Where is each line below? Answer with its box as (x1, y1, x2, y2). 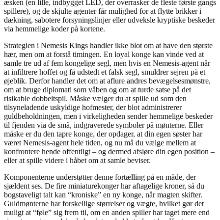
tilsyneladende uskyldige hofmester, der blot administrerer (4, 103, 182, 111)
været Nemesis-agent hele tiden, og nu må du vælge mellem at (4, 138, 196, 147)
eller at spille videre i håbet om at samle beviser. (4, 156, 151, 165)
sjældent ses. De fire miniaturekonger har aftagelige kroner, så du (4, 181, 204, 190)
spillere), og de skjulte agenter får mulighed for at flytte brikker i (4, 6, 201, 15)
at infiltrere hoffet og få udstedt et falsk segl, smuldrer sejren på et (4, 67, 205, 76)
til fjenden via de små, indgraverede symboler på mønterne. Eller (4, 120, 203, 129)
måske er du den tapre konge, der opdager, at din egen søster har (4, 129, 202, 138)
